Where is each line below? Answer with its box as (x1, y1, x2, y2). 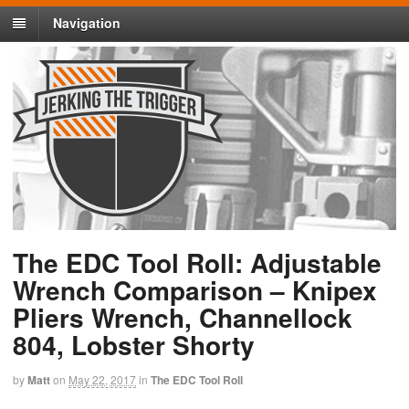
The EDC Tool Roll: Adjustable (13, 244, 382, 282)
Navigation (53, 14, 121, 33)
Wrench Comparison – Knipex (13, 271, 377, 309)
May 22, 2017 (68, 372, 136, 388)
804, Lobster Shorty (13, 326, 255, 364)
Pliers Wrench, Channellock (13, 299, 352, 337)
